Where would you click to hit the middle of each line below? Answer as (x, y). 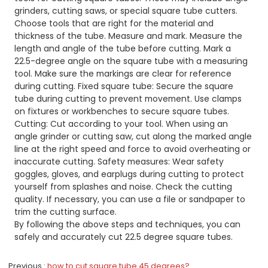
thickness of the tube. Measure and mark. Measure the (129, 36)
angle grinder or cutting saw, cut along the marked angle (133, 137)
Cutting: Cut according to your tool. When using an (121, 124)
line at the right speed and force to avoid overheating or (133, 149)
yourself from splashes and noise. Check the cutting (124, 187)
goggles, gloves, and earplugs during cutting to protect (130, 174)
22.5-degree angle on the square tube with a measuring (131, 61)
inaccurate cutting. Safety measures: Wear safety (119, 162)
